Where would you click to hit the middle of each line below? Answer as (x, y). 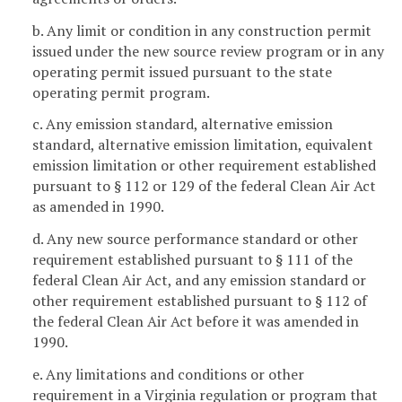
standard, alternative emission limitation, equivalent (203, 145)
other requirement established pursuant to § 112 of (200, 301)
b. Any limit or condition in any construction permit (202, 30)
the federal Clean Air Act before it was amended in (196, 322)
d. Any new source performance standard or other (195, 239)
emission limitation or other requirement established (204, 166)
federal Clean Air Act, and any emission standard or (199, 280)
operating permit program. (121, 92)
